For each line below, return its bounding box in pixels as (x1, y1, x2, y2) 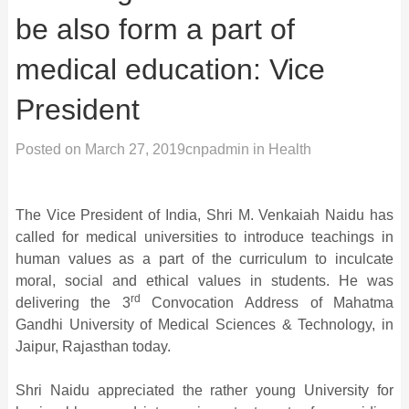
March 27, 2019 (84, 141, 185, 157)
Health (267, 141, 311, 157)
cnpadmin (184, 141, 249, 157)
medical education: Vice (15, 52, 325, 86)
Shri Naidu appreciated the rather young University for (15, 382, 394, 398)
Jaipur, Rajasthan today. (15, 338, 171, 354)
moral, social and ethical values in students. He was (15, 272, 394, 288)
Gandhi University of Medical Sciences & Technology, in (15, 316, 394, 332)
